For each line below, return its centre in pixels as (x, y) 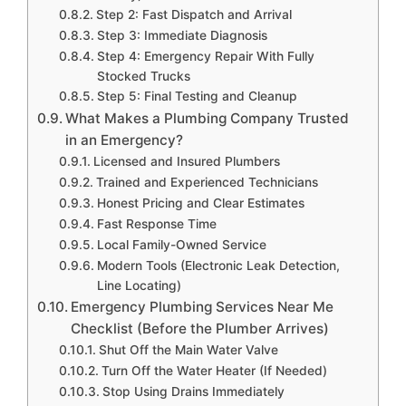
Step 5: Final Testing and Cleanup (197, 96)
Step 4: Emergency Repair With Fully (205, 56)
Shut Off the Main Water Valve (188, 349)
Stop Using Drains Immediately (193, 391)
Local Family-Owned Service (181, 244)
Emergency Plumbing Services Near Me (203, 306)
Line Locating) (139, 285)
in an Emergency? (125, 140)
